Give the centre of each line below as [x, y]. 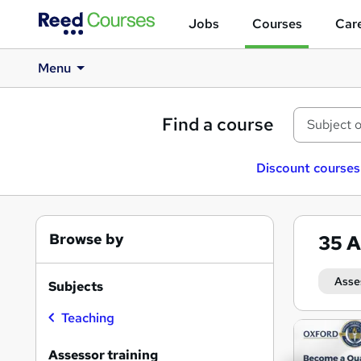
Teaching [88, 318]
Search [326, 329]
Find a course [218, 124]
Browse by [87, 239]
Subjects [76, 286]
